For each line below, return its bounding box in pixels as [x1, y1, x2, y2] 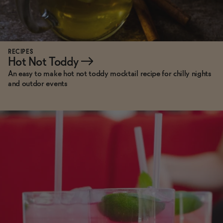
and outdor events [8, 80, 67, 88]
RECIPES [8, 49, 33, 56]
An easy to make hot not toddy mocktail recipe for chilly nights [8, 70, 211, 78]
